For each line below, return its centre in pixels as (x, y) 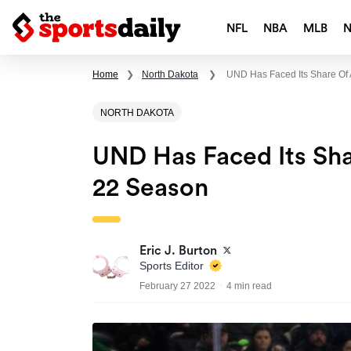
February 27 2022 (177, 286)
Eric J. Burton (178, 251)
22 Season (150, 188)
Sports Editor (173, 266)
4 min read (249, 286)
